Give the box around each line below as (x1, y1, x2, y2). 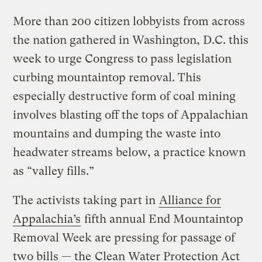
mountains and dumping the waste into (13, 126, 221, 140)
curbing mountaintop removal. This (13, 70, 202, 84)
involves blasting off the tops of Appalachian (13, 108, 249, 122)
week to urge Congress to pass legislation (13, 51, 232, 65)
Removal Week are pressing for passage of (13, 230, 236, 244)
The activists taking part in (13, 193, 159, 207)
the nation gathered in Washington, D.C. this (13, 33, 249, 47)
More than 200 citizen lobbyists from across (13, 14, 246, 28)
